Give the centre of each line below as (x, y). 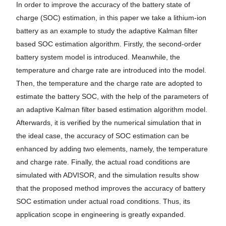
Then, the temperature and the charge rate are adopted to (109, 83)
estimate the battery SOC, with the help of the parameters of (112, 97)
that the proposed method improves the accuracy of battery (111, 188)
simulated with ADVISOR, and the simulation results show (107, 175)
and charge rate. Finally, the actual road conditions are (103, 162)
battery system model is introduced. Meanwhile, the (98, 57)
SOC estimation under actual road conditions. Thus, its (103, 202)
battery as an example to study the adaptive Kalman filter (107, 31)
